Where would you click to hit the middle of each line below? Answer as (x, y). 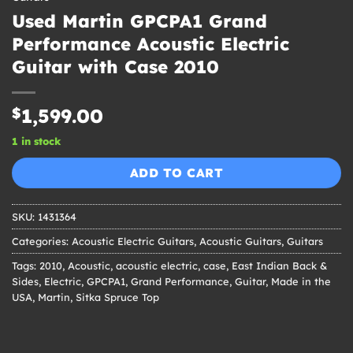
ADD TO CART (176, 172)
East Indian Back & (279, 266)
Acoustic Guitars (240, 242)
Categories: (42, 242)
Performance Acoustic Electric (150, 44)
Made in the (301, 282)
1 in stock (36, 141)
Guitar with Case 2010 (115, 67)
